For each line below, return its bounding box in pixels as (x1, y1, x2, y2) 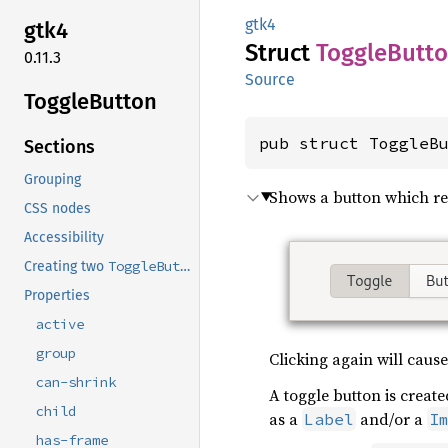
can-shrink (36, 373, 116, 392)
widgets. (204, 258, 260, 276)
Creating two (24, 258, 108, 276)
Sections (24, 136, 95, 159)
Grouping (24, 171, 81, 189)
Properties (24, 287, 90, 305)
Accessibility (24, 229, 104, 247)
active (36, 315, 84, 334)
